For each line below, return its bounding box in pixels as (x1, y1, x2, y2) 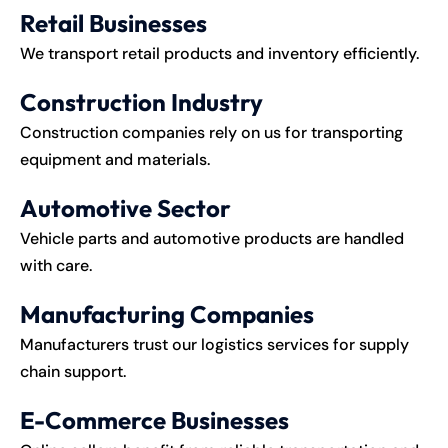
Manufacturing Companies (20, 298, 314, 329)
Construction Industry (20, 86, 263, 117)
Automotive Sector (20, 192, 231, 223)
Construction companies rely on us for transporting (20, 121, 403, 143)
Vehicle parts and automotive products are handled (20, 227, 404, 249)
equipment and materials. (20, 148, 210, 170)
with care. (20, 254, 92, 276)
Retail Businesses (20, 7, 207, 38)
